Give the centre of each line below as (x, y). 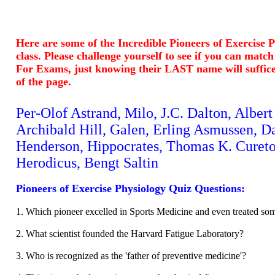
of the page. (44, 82)
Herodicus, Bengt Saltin (87, 163)
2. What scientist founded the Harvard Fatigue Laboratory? (130, 234)
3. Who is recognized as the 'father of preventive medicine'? (131, 256)
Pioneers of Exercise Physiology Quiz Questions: (130, 188)
